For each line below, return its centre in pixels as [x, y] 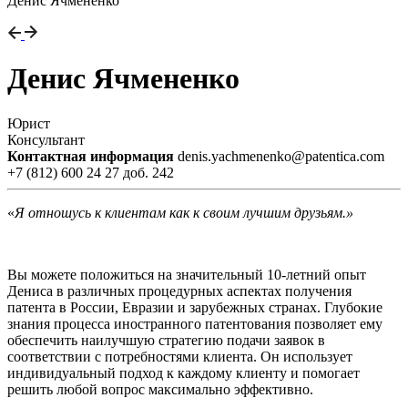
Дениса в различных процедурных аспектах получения [179, 291]
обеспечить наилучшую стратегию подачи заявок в [166, 340]
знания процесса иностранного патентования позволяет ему [195, 323]
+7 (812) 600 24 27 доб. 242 [91, 172]
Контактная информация [91, 156]
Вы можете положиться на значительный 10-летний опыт [187, 274]
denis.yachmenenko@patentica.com [281, 156]
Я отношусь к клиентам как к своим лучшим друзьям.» [184, 212]
